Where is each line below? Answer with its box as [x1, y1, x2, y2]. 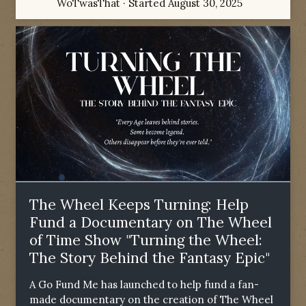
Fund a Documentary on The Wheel [29, 212, 272, 232]
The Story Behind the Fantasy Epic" [29, 248, 270, 267]
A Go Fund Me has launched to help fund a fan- [29, 277, 259, 291]
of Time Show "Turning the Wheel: [29, 230, 262, 249]
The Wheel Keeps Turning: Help [29, 195, 249, 214]
